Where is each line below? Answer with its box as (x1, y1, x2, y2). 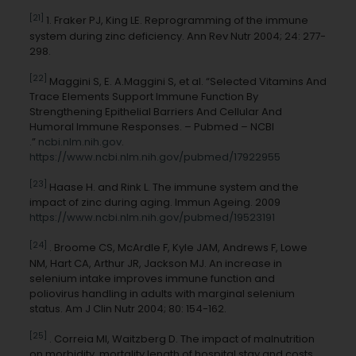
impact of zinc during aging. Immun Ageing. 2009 (29, 195, 281, 211)
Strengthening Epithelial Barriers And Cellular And (29, 104, 282, 120)
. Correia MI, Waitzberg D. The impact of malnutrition (46, 331, 315, 347)
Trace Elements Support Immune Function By (29, 89, 258, 105)
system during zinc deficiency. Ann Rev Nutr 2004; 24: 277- (29, 28, 326, 44)
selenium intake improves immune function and (29, 270, 275, 286)
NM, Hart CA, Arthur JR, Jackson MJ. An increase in (29, 255, 282, 271)
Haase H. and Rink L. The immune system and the (46, 180, 299, 195)
